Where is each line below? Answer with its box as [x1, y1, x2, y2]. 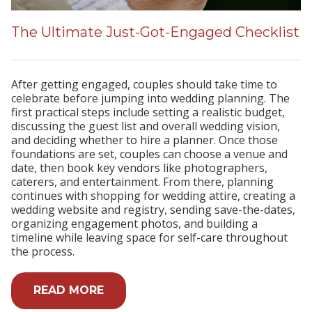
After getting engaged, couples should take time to [11, 77, 277, 93]
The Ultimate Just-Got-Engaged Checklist [11, 24, 299, 41]
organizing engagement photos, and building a [11, 216, 258, 232]
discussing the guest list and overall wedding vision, [11, 118, 280, 134]
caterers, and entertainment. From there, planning [11, 174, 274, 190]
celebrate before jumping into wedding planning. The [11, 91, 290, 107]
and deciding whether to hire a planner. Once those [11, 132, 278, 148]
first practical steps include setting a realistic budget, [11, 104, 285, 120]
